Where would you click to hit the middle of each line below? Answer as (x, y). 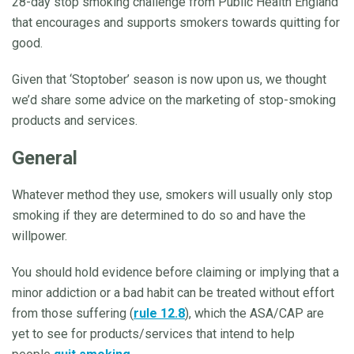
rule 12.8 (159, 314)
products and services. (75, 121)
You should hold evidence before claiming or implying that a (175, 273)
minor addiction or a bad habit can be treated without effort (173, 293)
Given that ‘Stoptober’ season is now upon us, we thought (169, 80)
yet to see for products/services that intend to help (153, 334)
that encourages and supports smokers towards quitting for (176, 23)
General (45, 158)
